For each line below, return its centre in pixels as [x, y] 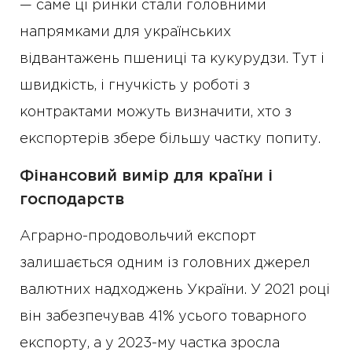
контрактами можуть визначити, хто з [156, 113]
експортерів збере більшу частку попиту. [170, 139]
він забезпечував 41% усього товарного [163, 317]
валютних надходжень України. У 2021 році [175, 290]
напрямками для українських [125, 33]
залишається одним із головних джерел [165, 264]
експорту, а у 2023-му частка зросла [150, 344]
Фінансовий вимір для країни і [146, 176]
